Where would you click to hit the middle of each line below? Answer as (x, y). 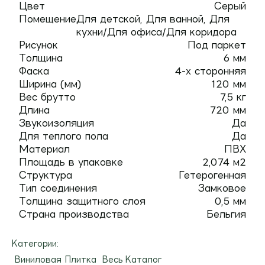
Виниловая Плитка (56, 259)
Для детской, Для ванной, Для (153, 19)
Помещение (48, 19)
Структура (46, 175)
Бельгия (226, 214)
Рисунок (38, 45)
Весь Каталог (132, 259)
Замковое (222, 188)
